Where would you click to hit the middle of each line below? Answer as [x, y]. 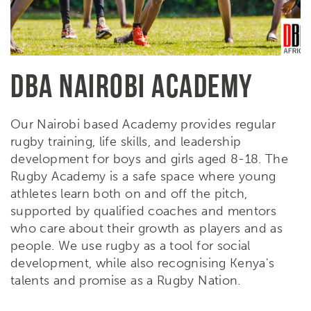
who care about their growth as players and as [147, 228]
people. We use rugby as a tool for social [131, 245]
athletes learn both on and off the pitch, [129, 193]
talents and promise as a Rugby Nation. [126, 280]
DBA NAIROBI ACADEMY [132, 85]
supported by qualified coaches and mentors [144, 211]
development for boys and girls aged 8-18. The [150, 159]
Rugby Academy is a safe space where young [143, 176]
